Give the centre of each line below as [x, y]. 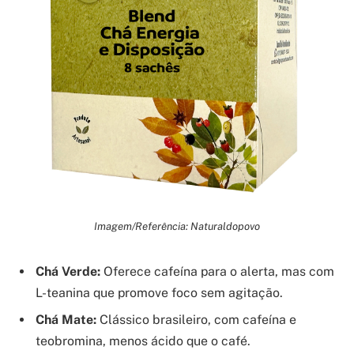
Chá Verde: [68, 272]
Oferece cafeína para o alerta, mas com [217, 272]
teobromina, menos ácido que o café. [143, 341]
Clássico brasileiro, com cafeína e [196, 320]
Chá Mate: [66, 320]
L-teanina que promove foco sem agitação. [159, 293]
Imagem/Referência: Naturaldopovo [177, 226]
